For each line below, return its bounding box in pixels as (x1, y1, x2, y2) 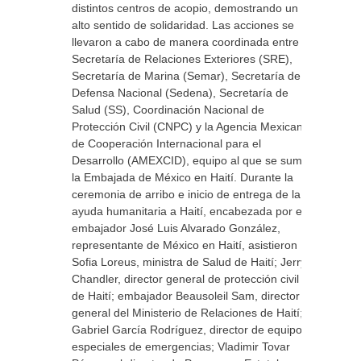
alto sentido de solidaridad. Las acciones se (72, 19, 294, 31)
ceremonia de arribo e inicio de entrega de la (72, 188, 301, 201)
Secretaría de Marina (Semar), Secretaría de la (72, 69, 313, 82)
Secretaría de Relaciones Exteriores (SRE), (72, 52, 293, 65)
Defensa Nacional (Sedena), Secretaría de (72, 86, 288, 99)
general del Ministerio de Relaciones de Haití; (72, 306, 303, 319)
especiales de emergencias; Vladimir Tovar (72, 340, 290, 353)
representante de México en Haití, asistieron (72, 239, 297, 251)
